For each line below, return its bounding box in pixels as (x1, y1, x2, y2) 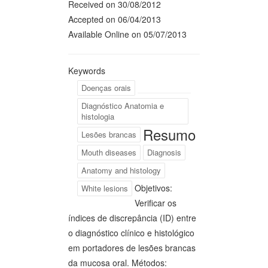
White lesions (81, 182, 128, 194)
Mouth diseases (81, 147, 136, 158)
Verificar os (135, 197, 176, 209)
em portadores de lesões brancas (68, 242, 196, 254)
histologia (81, 111, 114, 122)
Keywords (68, 65, 105, 77)
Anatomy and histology (81, 165, 161, 176)
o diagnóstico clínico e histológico (68, 227, 194, 239)
